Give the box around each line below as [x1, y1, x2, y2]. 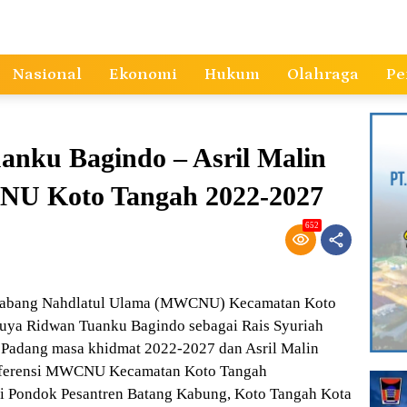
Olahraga [287, 65, 359, 84]
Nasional [12, 65, 82, 84]
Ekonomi [109, 65, 177, 84]
